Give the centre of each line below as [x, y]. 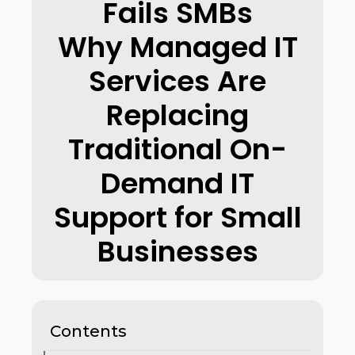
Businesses [177, 252]
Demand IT [177, 183]
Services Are [177, 81]
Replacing [177, 115]
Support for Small [177, 218]
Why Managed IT [177, 47]
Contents [88, 331]
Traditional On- [177, 149]
